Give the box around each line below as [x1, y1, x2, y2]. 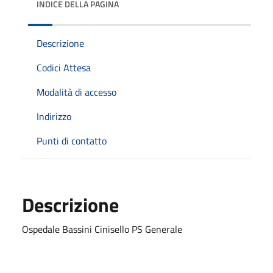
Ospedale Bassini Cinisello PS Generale [22, 221, 182, 236]
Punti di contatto [37, 133, 107, 148]
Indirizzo [37, 108, 71, 124]
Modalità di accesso [37, 84, 116, 99]
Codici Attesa [37, 60, 91, 75]
